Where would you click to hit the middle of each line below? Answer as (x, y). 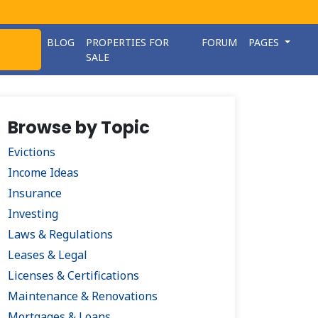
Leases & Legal (48, 255)
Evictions (32, 152)
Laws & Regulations (60, 234)
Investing (33, 214)
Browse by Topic (79, 127)
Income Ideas (43, 172)
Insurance (35, 193)
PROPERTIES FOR (127, 42)
